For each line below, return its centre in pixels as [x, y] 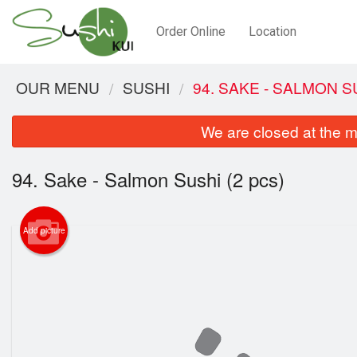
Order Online [191, 31]
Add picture [44, 231]
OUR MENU [58, 87]
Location [273, 31]
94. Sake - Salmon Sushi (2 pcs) [148, 179]
